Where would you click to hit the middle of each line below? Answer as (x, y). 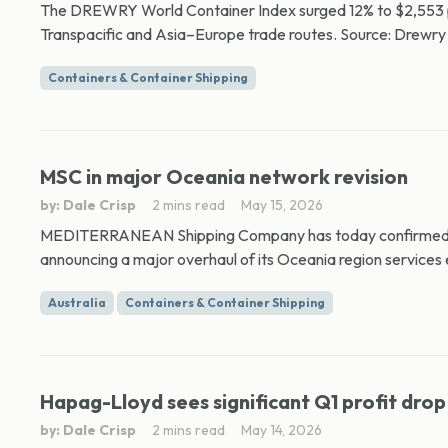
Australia (77, 302)
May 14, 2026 (281, 430)
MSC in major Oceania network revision (224, 176)
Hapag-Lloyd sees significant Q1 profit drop (243, 401)
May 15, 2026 (282, 205)
